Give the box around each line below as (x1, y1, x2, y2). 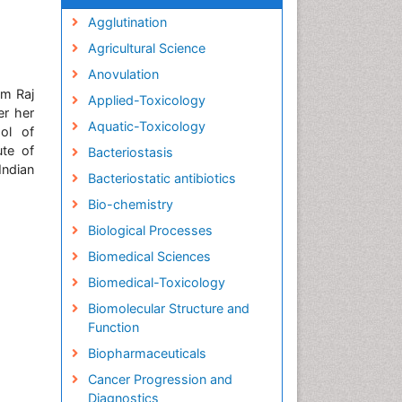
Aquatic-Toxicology (87, 118, 205, 134)
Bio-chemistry (87, 197, 173, 212)
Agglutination (87, 14, 167, 30)
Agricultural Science (87, 40, 205, 56)
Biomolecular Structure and (87, 301, 249, 316)
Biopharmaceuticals (87, 345, 206, 361)
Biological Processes (87, 223, 213, 238)
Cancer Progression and (87, 371, 232, 387)
